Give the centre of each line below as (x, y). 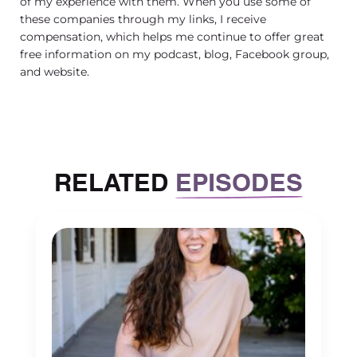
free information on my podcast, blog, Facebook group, (175, 54)
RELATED (115, 180)
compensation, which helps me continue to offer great (172, 36)
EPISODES (239, 180)
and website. (55, 71)
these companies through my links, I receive (143, 19)
